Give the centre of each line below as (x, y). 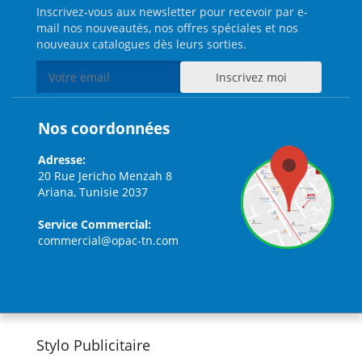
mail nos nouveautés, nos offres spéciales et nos (167, 28)
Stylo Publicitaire (93, 345)
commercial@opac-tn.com (108, 240)
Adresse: (62, 160)
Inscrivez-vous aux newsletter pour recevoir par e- (172, 12)
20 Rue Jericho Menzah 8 (105, 176)
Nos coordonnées (104, 128)
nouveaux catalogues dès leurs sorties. (141, 44)
